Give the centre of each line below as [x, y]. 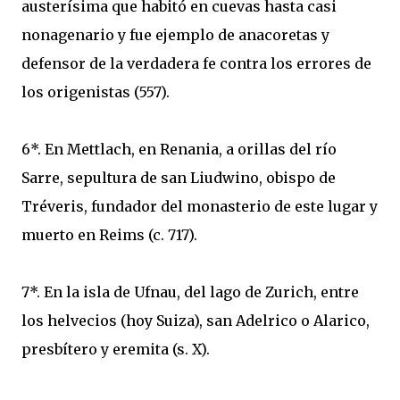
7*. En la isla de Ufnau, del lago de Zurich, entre [190, 292]
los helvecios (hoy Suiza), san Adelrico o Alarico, [196, 321]
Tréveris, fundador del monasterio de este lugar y [200, 206]
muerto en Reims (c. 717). [109, 235]
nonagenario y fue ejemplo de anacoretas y [175, 35]
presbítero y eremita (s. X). [116, 349]
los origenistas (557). [96, 92]
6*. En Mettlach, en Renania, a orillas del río [179, 149]
